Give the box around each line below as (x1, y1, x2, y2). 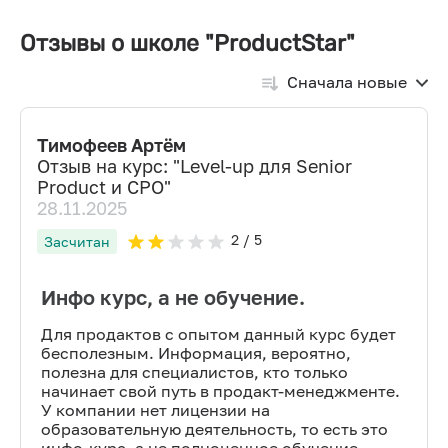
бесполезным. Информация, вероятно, (41, 343, 351, 363)
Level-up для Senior (180, 155, 352, 177)
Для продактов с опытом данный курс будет (41, 324, 396, 344)
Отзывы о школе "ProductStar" (20, 29, 355, 57)
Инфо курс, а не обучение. (41, 285, 305, 309)
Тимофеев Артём (37, 134, 186, 156)
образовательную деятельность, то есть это (41, 419, 388, 439)
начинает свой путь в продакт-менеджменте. (41, 381, 400, 401)
